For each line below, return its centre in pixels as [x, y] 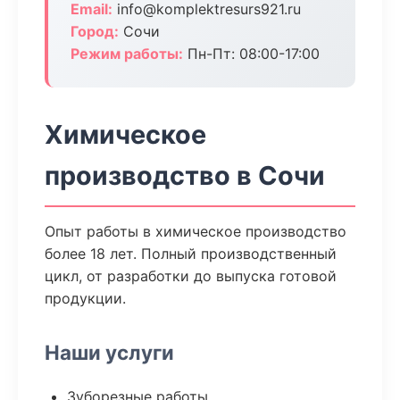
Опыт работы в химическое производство [196, 231]
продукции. [85, 298]
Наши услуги [109, 352]
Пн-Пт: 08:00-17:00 [251, 54]
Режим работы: [127, 54]
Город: [95, 31]
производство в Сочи [185, 175]
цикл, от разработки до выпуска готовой [191, 276]
